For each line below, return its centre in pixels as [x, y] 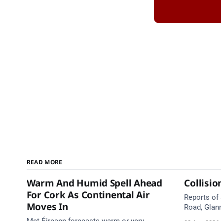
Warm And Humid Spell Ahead [94, 183]
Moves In [47, 207]
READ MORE [44, 162]
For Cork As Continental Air [88, 195]
